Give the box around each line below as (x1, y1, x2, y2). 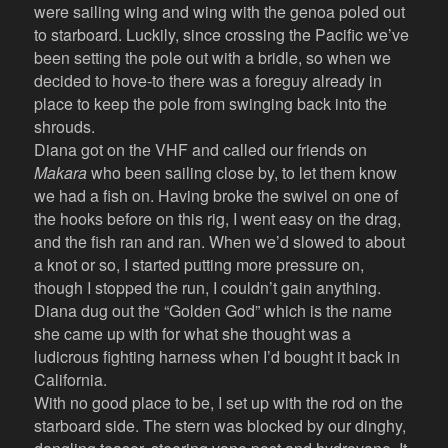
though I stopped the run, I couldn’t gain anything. (34, 276, 382, 300)
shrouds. (34, 115, 100, 139)
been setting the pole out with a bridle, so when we (34, 46, 392, 70)
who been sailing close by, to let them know (87, 161, 398, 185)
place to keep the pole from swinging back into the (34, 92, 388, 116)
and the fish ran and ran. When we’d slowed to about (34, 230, 406, 254)
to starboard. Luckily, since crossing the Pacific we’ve (34, 23, 410, 47)
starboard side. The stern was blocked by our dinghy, (34, 414, 407, 438)
